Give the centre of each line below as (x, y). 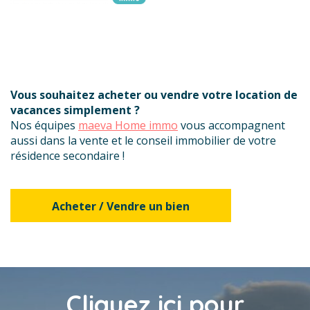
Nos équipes (44, 125)
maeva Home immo (128, 125)
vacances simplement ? (75, 110)
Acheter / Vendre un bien (121, 206)
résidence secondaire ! (67, 156)
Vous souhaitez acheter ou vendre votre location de (154, 95)
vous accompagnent (231, 125)
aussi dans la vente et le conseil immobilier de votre (143, 140)
